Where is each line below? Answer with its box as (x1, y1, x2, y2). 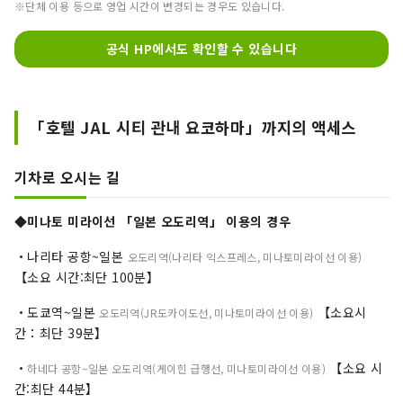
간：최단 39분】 (14, 324, 108, 343)
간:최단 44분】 (14, 380, 99, 399)
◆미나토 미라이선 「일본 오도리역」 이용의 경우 (14, 212, 291, 231)
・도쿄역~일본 (14, 303, 100, 322)
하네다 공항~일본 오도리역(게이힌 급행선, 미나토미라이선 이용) (27, 361, 327, 377)
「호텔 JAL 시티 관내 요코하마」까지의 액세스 (29, 116, 356, 139)
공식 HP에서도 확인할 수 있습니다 (106, 40, 297, 58)
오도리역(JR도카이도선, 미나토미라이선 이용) (99, 305, 314, 321)
